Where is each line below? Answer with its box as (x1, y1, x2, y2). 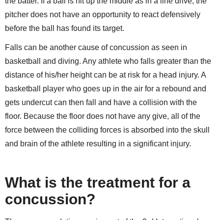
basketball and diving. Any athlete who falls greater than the (5, 56, 211, 65)
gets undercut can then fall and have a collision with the (5, 98, 197, 107)
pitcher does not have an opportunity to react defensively (5, 10, 200, 19)
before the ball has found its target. (5, 24, 124, 33)
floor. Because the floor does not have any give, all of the (5, 111, 200, 120)
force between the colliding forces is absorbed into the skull (5, 125, 210, 134)
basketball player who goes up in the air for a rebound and (5, 84, 206, 93)
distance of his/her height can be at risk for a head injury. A (5, 70, 206, 79)
